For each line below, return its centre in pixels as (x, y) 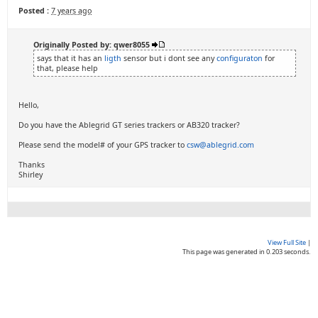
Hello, (29, 105)
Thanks (32, 165)
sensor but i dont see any (170, 58)
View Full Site (287, 242)
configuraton (241, 58)
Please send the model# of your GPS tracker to (103, 145)
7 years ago (71, 11)
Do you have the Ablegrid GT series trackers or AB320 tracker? (129, 125)
